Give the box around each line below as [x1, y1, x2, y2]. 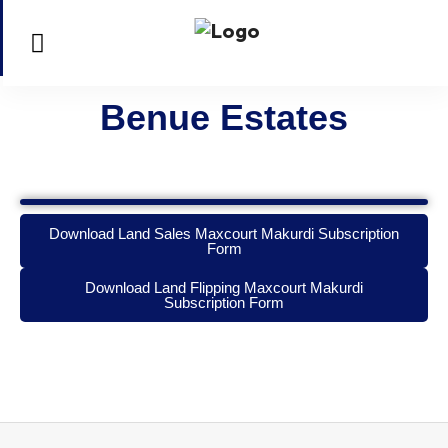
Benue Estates [100, 97, 348, 138]
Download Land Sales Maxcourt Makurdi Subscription [49, 225, 399, 242]
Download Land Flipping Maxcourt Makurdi [85, 279, 363, 296]
